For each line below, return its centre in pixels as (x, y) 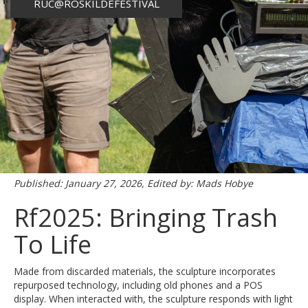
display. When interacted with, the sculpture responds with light (153, 299)
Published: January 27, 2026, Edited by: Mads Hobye (133, 183)
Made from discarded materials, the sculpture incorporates (145, 271)
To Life (53, 244)
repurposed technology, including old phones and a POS (138, 285)
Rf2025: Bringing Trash (146, 218)
